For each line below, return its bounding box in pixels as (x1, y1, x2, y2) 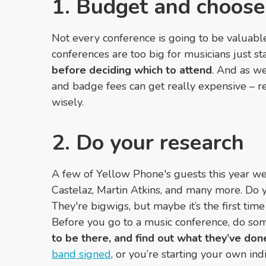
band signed (52, 247, 111, 262)
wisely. (52, 95, 84, 110)
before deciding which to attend (52, 63, 212, 78)
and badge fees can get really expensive (52, 79, 249, 94)
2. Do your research (52, 128, 244, 158)
